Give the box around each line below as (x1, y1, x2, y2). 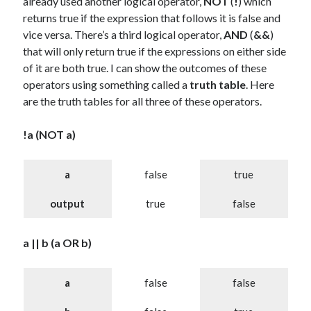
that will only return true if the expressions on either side (23, 44, 287, 58)
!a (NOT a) (23, 128, 76, 141)
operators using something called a (23, 78, 190, 91)
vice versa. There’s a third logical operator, (23, 28, 224, 41)
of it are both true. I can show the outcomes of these (23, 61, 267, 74)
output (50, 197, 85, 210)
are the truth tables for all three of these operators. (23, 94, 262, 108)
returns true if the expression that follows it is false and (23, 11, 281, 24)
